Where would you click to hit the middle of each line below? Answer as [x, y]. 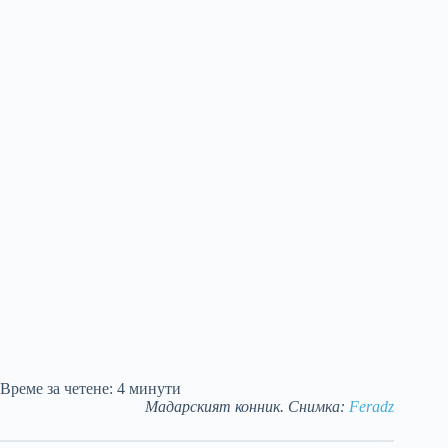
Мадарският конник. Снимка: [247, 407]
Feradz [372, 407]
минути [155, 389]
